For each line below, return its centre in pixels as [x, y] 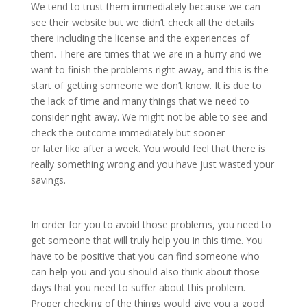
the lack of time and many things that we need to [140, 101]
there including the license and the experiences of [140, 38]
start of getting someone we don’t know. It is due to [146, 86]
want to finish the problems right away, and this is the [149, 70]
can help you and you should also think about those [145, 272]
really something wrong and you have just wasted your [152, 164]
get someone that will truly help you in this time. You [147, 241]
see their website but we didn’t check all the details [142, 23]
